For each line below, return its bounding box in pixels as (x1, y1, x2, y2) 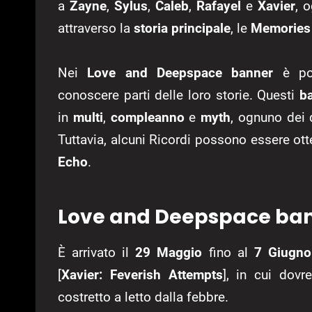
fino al (202, 244, 254, 260)
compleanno (110, 109, 185, 125)
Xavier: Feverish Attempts (61, 266, 223, 283)
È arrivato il (58, 244, 136, 260)
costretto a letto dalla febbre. (58, 288, 232, 305)
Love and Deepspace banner (87, 64, 274, 81)
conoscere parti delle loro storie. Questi (58, 86, 299, 103)
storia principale (134, 19, 231, 36)
